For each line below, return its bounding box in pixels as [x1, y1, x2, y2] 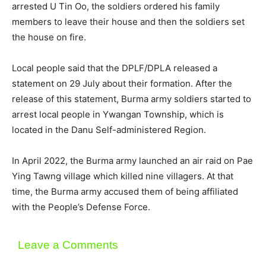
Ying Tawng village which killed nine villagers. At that [12, 170, 233, 182]
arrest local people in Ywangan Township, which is [12, 108, 224, 120]
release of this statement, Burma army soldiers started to [12, 93, 251, 104]
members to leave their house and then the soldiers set [12, 15, 245, 27]
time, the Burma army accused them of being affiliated [12, 185, 238, 197]
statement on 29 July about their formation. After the [12, 77, 232, 89]
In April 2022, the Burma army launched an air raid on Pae [12, 154, 253, 166]
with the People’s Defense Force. [12, 201, 150, 213]
